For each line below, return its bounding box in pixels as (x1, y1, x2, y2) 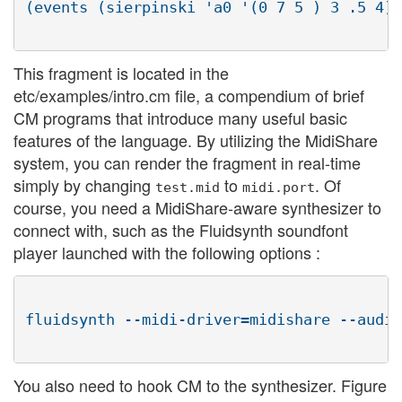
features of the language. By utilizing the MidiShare (13, 128, 378, 152)
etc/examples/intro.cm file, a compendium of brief (13, 83, 364, 107)
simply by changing (13, 173, 155, 197)
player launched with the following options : (13, 240, 320, 264)
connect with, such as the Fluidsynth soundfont (13, 218, 348, 241)
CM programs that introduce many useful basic (13, 106, 347, 129)
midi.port (242, 179, 315, 195)
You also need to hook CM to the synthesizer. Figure (13, 373, 387, 397)
